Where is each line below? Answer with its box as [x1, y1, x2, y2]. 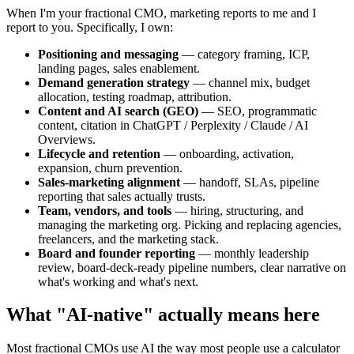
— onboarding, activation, [164, 146, 294, 160]
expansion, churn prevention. [38, 160, 183, 175]
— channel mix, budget [193, 75, 310, 89]
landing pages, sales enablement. [38, 61, 200, 75]
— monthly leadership [198, 246, 309, 260]
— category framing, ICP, [182, 47, 310, 61]
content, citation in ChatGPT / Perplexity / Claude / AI [38, 118, 308, 132]
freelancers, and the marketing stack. [38, 232, 219, 246]
